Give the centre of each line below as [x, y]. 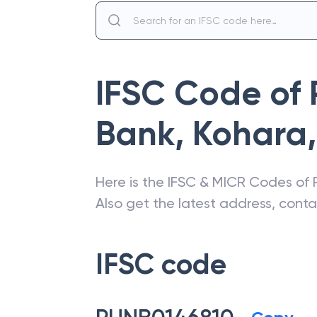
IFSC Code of [202, 93]
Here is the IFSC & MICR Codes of [204, 182]
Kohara [250, 134]
